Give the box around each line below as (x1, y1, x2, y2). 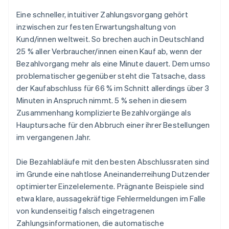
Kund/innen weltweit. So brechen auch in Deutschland (16, 34, 204, 44)
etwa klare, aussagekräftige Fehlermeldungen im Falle (16, 193, 206, 204)
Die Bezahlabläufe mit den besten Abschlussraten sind (16, 156, 210, 167)
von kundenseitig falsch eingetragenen (16, 205, 155, 216)
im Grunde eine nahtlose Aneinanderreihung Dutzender (16, 169, 210, 179)
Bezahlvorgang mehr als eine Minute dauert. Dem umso (16, 58, 211, 69)
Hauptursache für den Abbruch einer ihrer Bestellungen (16, 120, 210, 130)
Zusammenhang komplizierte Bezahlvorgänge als (16, 107, 191, 118)
